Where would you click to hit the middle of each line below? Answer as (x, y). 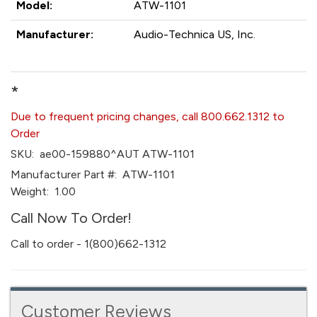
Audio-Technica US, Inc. (195, 34)
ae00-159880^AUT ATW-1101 (114, 154)
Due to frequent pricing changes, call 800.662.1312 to (148, 116)
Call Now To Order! (71, 218)
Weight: (30, 191)
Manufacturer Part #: (64, 174)
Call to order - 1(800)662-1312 (88, 244)
